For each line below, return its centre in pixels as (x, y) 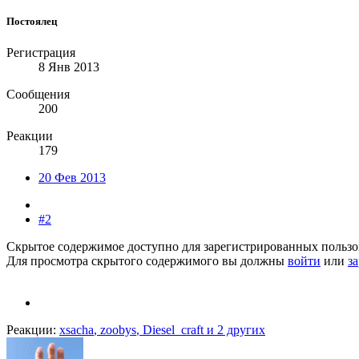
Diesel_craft (173, 329)
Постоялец (32, 21)
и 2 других (234, 329)
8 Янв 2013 (69, 67)
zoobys (118, 329)
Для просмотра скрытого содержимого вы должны (147, 260)
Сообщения (38, 94)
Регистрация (41, 52)
